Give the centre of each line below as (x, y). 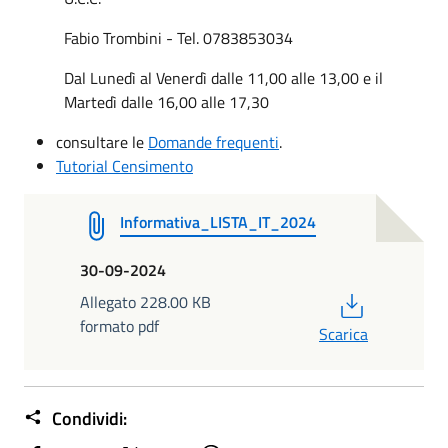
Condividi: (87, 418)
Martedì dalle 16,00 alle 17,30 (166, 101)
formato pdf (119, 325)
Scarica (343, 333)
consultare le (102, 141)
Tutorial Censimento (124, 165)
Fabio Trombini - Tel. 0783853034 (178, 37)
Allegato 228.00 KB (145, 301)
